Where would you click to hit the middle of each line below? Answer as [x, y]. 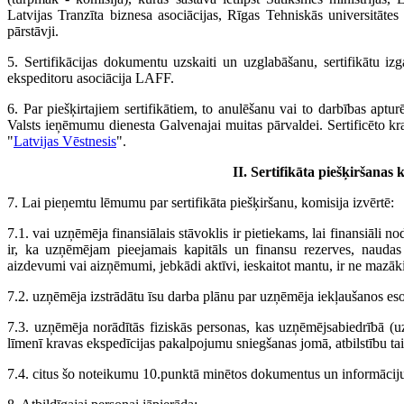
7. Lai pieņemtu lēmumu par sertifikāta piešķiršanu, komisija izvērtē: [201, 203]
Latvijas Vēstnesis [65, 142]
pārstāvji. [33, 32]
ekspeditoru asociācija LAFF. [91, 78]
